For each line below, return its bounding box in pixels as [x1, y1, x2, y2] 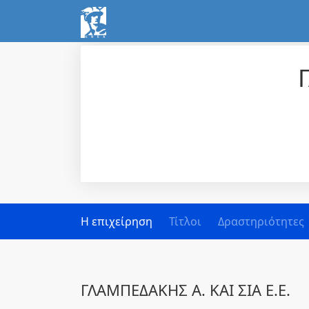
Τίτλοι [169, 214, 201, 229]
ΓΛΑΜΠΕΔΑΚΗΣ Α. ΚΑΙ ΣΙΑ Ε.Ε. [81, 279, 290, 300]
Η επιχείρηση [81, 214, 152, 229]
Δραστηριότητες [218, 214, 304, 229]
